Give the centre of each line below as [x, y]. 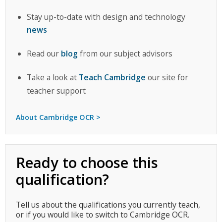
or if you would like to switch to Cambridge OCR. [102, 214]
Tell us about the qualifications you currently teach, [108, 204]
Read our [44, 53]
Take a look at [53, 78]
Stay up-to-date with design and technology [106, 17]
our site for [167, 78]
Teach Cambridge [112, 78]
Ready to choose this [87, 163]
